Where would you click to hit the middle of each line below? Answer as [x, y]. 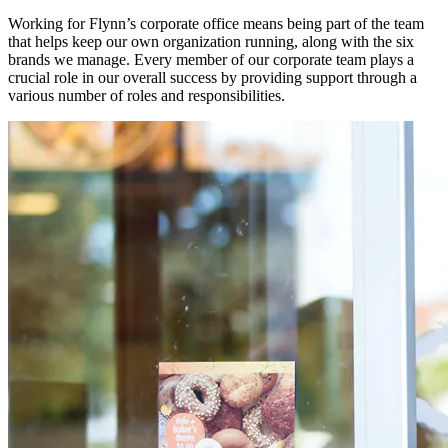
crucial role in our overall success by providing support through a [212, 77]
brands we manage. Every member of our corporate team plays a [211, 59]
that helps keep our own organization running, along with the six [211, 41]
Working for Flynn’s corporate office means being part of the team [216, 23]
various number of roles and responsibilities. [146, 95]
